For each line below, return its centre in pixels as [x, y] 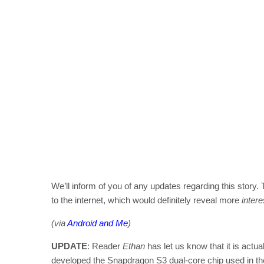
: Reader [105, 246]
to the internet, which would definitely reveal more [146, 200]
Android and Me [98, 223]
